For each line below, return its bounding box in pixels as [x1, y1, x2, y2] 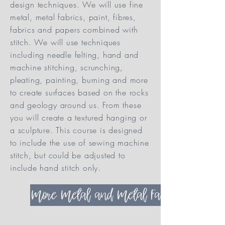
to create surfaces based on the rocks [10, 86, 149, 98]
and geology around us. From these [10, 99, 142, 110]
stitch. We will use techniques [10, 36, 121, 48]
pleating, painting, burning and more [10, 74, 148, 85]
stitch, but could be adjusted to [10, 149, 126, 161]
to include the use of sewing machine [10, 137, 149, 148]
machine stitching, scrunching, [10, 61, 124, 73]
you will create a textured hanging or [10, 111, 147, 123]
